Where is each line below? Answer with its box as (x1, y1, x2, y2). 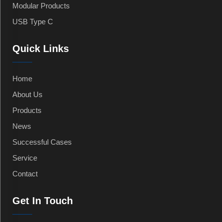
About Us (12, 90, 43, 99)
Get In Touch (12, 195, 73, 207)
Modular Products (12, 1, 70, 10)
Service (12, 154, 37, 163)
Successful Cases (12, 138, 72, 147)
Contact (12, 169, 38, 178)
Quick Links (12, 43, 69, 55)
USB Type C (12, 17, 53, 26)
